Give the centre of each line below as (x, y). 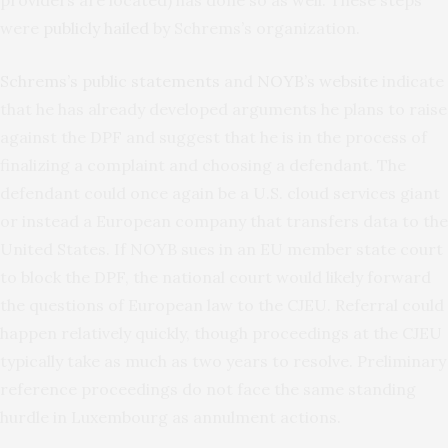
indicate (411, 81)
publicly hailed (96, 28)
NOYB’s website (317, 81)
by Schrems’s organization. (254, 28)
